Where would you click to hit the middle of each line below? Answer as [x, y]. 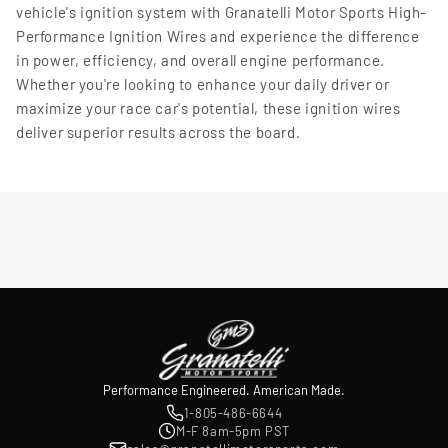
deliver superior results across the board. [158, 132]
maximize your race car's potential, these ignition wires [208, 108]
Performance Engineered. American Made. [224, 390]
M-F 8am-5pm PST [232, 431]
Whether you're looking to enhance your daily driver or [203, 84]
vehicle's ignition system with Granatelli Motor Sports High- [222, 12]
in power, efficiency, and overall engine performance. [200, 60]
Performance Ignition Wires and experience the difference [218, 36]
